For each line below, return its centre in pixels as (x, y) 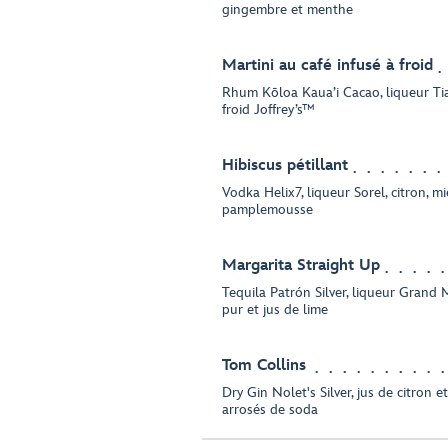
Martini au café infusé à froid (327, 65)
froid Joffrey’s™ (268, 109)
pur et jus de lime (275, 309)
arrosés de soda (270, 409)
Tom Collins (264, 365)
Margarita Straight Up (301, 265)
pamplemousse (267, 209)
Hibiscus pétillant (285, 165)
